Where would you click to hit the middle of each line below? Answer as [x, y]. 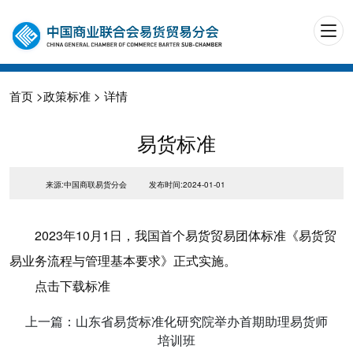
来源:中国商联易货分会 [87, 185]
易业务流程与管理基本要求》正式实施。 [123, 261]
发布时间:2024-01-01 [187, 185]
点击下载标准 [72, 286]
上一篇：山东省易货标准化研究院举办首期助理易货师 [176, 321]
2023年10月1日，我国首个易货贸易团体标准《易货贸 [186, 236]
